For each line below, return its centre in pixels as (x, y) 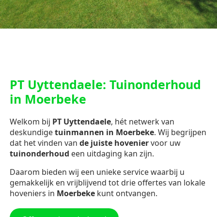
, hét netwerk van (143, 122)
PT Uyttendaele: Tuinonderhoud (105, 85)
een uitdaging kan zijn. (112, 154)
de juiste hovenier (115, 143)
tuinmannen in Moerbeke (104, 132)
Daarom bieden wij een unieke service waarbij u (97, 172)
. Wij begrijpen (180, 132)
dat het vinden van (45, 143)
